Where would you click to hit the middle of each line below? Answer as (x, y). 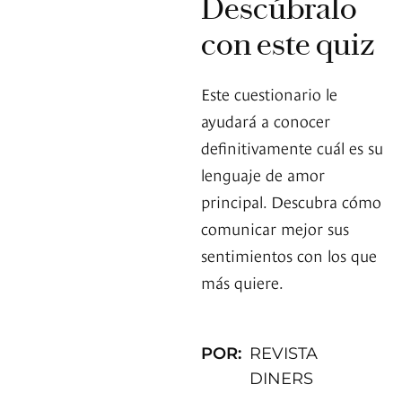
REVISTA (284, 354)
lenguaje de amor (263, 174)
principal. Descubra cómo (291, 201)
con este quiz (288, 44)
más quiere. (242, 282)
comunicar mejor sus (275, 228)
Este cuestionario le (269, 93)
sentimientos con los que (289, 255)
